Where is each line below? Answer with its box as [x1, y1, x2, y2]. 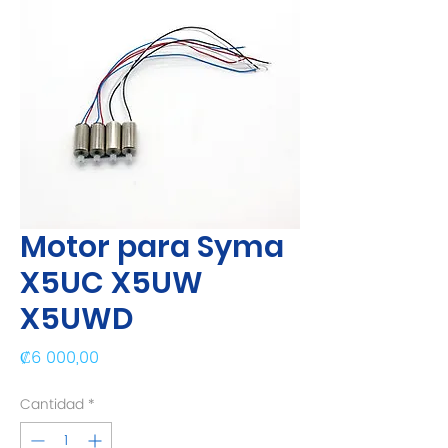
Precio [98, 344, 147, 370]
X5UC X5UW [20, 262, 203, 304]
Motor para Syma [20, 226, 284, 268]
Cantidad [20, 393, 84, 416]
